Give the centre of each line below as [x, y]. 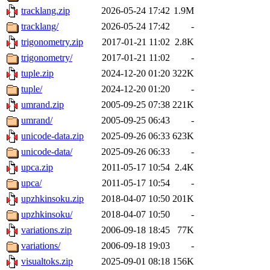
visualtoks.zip [47, 262]
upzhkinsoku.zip [52, 199]
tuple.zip [37, 74]
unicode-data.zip [52, 136]
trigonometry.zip [52, 42]
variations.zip [46, 230]
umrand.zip [42, 105]
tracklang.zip [46, 11]
